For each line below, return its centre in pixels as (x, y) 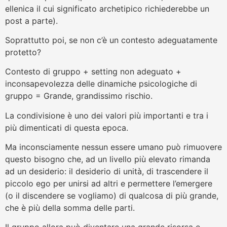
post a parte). (31, 21)
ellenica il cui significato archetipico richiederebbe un (107, 8)
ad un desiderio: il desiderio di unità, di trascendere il (107, 172)
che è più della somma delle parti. (70, 208)
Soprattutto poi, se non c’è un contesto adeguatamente (111, 40)
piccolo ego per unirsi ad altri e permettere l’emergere (109, 184)
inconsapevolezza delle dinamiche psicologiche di (101, 84)
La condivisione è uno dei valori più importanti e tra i (107, 115)
